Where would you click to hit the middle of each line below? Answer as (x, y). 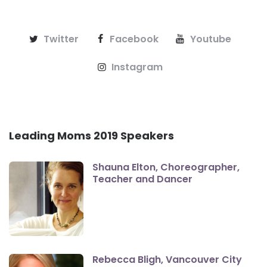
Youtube (210, 39)
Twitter (61, 39)
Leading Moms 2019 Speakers (91, 135)
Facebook (134, 39)
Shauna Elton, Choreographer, (166, 167)
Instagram (137, 67)
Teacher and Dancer (142, 179)
